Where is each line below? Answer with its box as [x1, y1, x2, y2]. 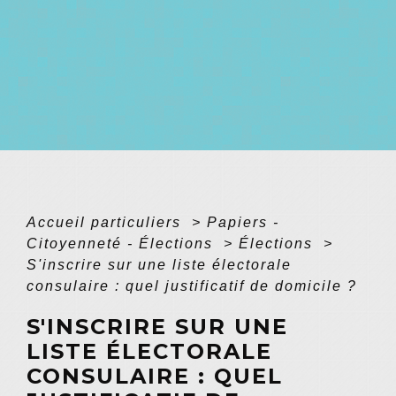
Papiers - [207, 215, 279, 230]
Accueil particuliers [27, 215, 187, 230]
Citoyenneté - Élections [27, 236, 218, 251]
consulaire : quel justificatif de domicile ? [27, 278, 357, 293]
